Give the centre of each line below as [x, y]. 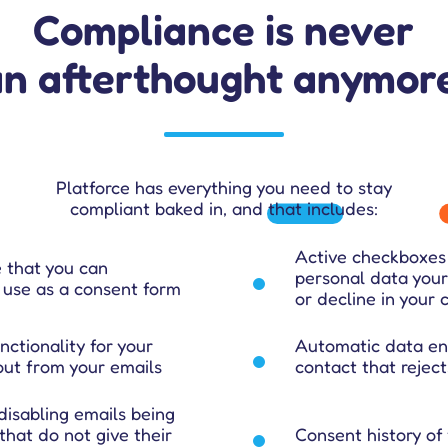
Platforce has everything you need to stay [223, 187]
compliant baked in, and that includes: [223, 208]
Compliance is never [224, 30]
